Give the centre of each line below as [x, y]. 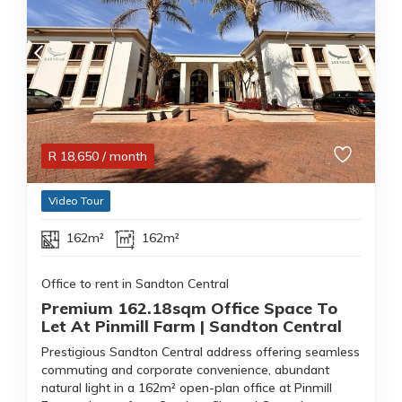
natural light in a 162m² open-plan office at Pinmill [187, 388]
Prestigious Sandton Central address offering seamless [201, 352]
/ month [125, 157]
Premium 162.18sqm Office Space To [189, 309]
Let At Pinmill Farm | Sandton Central [192, 327]
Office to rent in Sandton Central [135, 284]
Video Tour [76, 201]
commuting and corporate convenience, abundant [185, 370]
